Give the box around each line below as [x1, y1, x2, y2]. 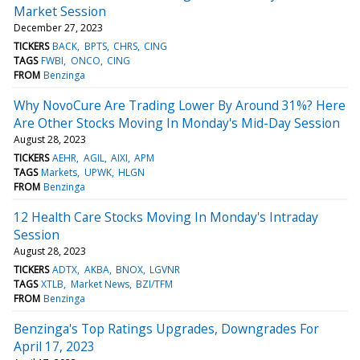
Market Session [14, 2, 106, 20]
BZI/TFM [135, 276, 173, 291]
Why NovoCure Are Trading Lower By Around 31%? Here [14, 96, 346, 114]
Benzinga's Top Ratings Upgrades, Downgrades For [14, 319, 319, 337]
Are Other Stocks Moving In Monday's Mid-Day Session [14, 113, 340, 132]
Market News [70, 276, 129, 291]
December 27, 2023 [14, 20, 103, 35]
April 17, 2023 [14, 337, 95, 355]
